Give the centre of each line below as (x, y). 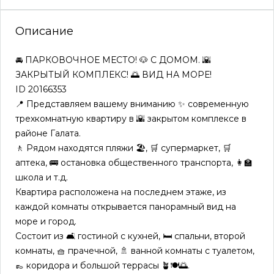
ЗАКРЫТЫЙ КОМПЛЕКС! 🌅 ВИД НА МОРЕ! (113, 75)
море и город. (46, 221)
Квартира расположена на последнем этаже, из (121, 192)
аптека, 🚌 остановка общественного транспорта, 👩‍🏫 (134, 163)
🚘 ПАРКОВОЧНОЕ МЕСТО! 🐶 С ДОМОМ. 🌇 (113, 60)
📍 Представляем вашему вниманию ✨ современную (132, 104)
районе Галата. (48, 133)
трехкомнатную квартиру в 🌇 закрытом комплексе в (131, 119)
